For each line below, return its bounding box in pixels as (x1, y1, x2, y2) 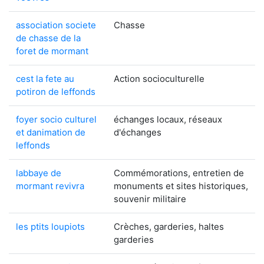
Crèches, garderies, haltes (114, 221, 224, 232)
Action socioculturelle (114, 73, 204, 84)
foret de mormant (16, 45, 88, 57)
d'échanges (114, 127, 161, 138)
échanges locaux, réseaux (114, 114, 222, 125)
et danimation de (16, 127, 85, 138)
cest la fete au (16, 73, 74, 84)
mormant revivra (16, 180, 84, 192)
